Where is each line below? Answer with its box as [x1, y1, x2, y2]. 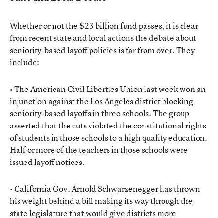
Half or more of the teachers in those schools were [10, 144, 188, 155]
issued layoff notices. [10, 156, 85, 167]
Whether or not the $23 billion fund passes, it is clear [10, 20, 198, 31]
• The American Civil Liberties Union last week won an [10, 83, 206, 94]
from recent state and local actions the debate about [10, 32, 196, 43]
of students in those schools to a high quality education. [10, 132, 207, 143]
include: [10, 56, 39, 68]
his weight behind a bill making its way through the [10, 195, 193, 206]
